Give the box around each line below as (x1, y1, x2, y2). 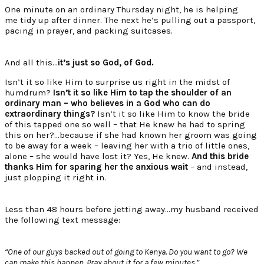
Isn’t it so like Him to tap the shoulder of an (53, 87, 232, 98)
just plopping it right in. (5, 172, 106, 183)
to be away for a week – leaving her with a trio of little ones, (5, 140, 249, 151)
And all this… (5, 57, 58, 68)
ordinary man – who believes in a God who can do (5, 98, 210, 109)
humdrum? (5, 87, 53, 98)
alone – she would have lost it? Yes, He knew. (5, 151, 192, 162)
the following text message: (5, 214, 120, 226)
